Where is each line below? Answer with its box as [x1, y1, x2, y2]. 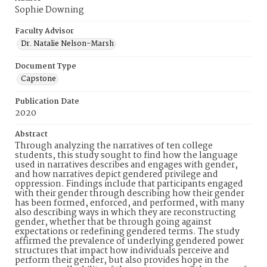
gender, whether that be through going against [15, 215, 212, 229]
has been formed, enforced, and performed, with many [15, 196, 244, 210]
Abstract [15, 128, 48, 141]
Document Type [15, 60, 76, 73]
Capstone [21, 73, 56, 85]
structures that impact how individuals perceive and [15, 244, 229, 258]
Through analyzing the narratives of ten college [15, 139, 213, 153]
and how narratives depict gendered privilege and [15, 167, 218, 182]
